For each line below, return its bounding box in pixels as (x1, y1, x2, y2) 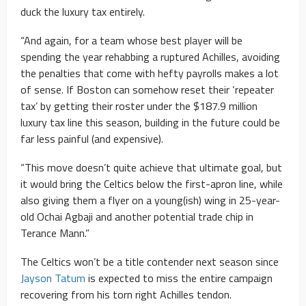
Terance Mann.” (20, 225, 89, 242)
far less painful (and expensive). (20, 130, 163, 148)
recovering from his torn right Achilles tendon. (20, 286, 232, 303)
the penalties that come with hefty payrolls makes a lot (20, 65, 279, 82)
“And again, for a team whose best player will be (20, 32, 242, 49)
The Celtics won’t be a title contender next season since (20, 253, 279, 270)
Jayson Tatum (20, 270, 85, 287)
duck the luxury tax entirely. (20, 3, 145, 20)
